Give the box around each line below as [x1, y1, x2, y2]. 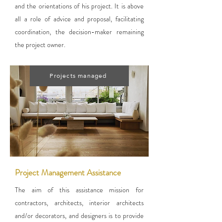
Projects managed [50, 70, 107, 81]
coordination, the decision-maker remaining [15, 27, 144, 37]
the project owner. [15, 40, 65, 50]
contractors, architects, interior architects [15, 198, 144, 208]
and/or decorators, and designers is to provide [15, 211, 144, 221]
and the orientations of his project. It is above [15, 1, 144, 11]
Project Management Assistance [15, 166, 121, 178]
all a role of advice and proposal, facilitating [15, 14, 144, 24]
